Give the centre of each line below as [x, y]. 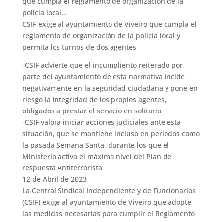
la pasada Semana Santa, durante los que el [95, 145]
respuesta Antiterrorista [62, 168]
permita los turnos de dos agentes [79, 47]
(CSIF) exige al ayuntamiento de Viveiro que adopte [107, 202]
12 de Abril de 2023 [54, 179]
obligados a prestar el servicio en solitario [91, 111]
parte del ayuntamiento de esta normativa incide [103, 77]
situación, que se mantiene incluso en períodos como [111, 134]
